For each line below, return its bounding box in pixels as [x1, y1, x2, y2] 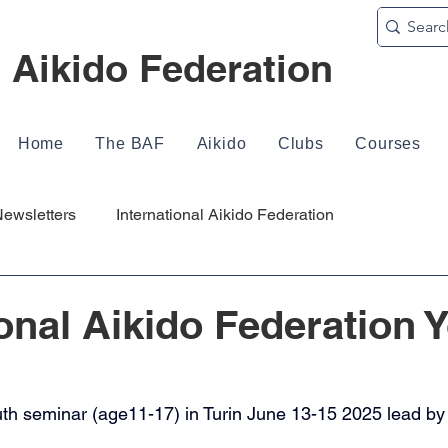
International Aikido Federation [116, 205, 334, 224]
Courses [355, 135, 421, 152]
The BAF [95, 135, 166, 152]
